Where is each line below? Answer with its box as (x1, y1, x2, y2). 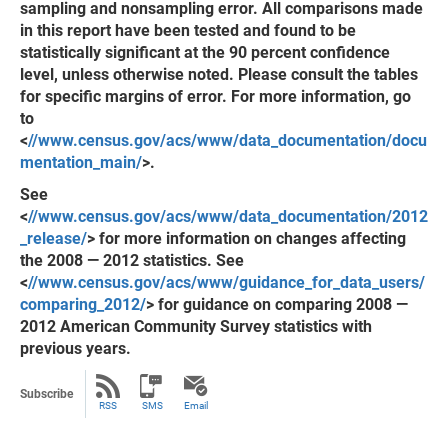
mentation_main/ (20, 153, 142, 172)
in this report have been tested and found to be (20, 21, 356, 40)
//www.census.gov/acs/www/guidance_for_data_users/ (28, 273, 425, 292)
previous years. (20, 339, 131, 358)
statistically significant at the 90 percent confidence (20, 43, 390, 62)
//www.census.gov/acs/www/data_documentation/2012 (28, 207, 428, 226)
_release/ (20, 229, 87, 248)
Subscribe (20, 387, 73, 401)
